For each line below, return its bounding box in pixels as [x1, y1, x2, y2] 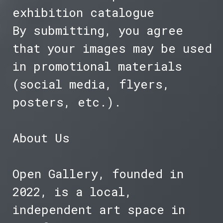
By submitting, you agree [12, 22, 183, 39]
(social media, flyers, [12, 76, 170, 93]
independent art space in [12, 202, 185, 218]
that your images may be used [12, 40, 212, 57]
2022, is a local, [12, 184, 132, 200]
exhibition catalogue [12, 4, 154, 21]
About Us [12, 130, 70, 146]
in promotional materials [12, 58, 182, 75]
